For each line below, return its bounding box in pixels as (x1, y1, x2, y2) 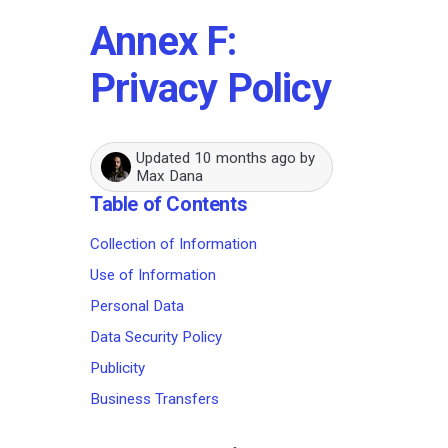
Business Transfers (90, 389, 219, 408)
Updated (136, 148, 194, 167)
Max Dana (136, 166, 203, 185)
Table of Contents (90, 191, 248, 216)
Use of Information (90, 265, 216, 284)
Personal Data (90, 296, 184, 315)
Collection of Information (90, 234, 257, 253)
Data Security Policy (90, 327, 222, 346)
